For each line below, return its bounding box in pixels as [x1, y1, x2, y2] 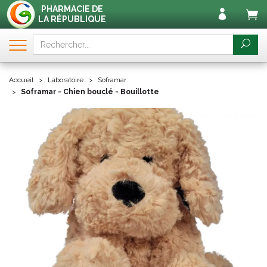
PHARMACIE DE [41, 4, 103, 14]
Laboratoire [48, 76, 83, 84]
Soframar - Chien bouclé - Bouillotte [21, 88, 159, 96]
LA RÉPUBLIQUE [38, 14, 106, 24]
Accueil [9, 76, 33, 84]
